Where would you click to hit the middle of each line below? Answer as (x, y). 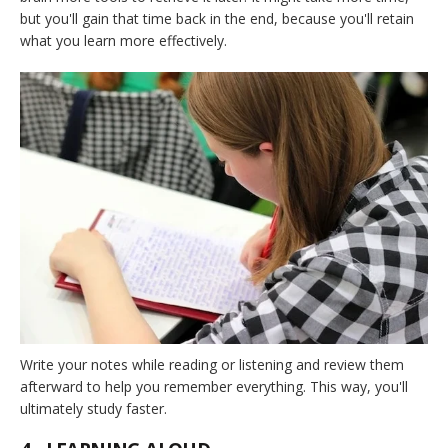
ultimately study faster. (93, 408)
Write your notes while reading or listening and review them (212, 364)
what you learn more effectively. (123, 40)
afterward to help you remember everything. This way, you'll (214, 386)
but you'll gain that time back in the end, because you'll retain (217, 18)
